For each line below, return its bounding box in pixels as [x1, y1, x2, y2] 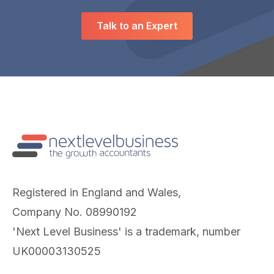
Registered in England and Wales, [12, 186, 181, 199]
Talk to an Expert [97, 20, 177, 32]
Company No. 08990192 [12, 206, 137, 219]
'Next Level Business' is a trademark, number [12, 225, 240, 239]
